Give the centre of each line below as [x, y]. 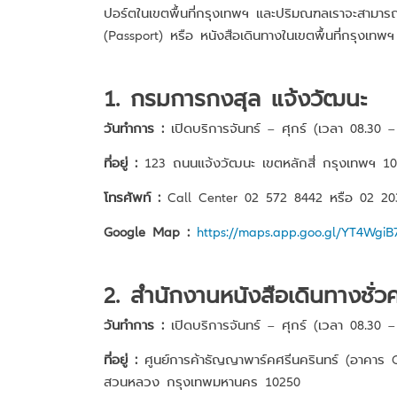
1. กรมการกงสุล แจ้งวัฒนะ [235, 97]
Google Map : [147, 231]
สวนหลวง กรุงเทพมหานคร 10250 [202, 381]
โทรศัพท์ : [132, 197]
